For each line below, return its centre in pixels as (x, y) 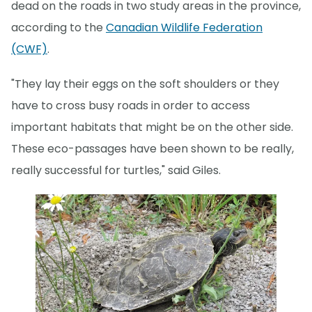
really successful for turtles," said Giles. (116, 170)
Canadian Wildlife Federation (184, 27)
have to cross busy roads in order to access (131, 105)
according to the (58, 27)
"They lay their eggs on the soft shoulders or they (145, 84)
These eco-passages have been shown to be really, (153, 148)
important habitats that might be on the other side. (152, 127)
